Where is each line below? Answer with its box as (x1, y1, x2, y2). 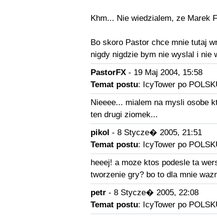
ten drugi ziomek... (90, 110, 158, 119)
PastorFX (90, 68, 126, 77)
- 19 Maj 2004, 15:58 (125, 68, 202, 77)
